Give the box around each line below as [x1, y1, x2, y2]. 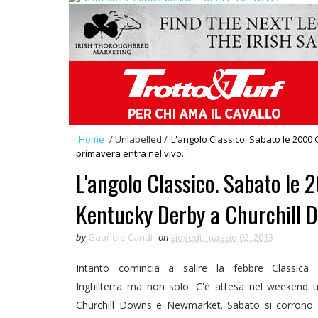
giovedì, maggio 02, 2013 [170, 230, 273, 243]
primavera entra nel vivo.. [76, 146, 186, 160]
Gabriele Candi [88, 230, 153, 243]
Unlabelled [113, 132, 164, 146]
